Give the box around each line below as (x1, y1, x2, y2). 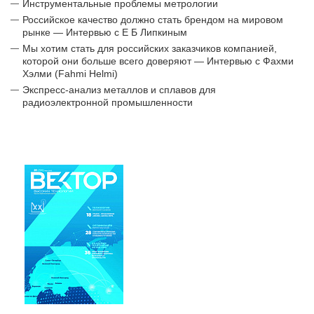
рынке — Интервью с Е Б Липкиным (22, 27, 187, 38)
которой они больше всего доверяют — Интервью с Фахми (22, 55, 294, 67)
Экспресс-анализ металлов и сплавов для (22, 84, 216, 95)
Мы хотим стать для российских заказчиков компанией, (22, 43, 277, 54)
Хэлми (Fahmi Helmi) (22, 68, 118, 79)
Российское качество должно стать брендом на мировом (22, 14, 283, 25)
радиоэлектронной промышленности (22, 97, 193, 108)
